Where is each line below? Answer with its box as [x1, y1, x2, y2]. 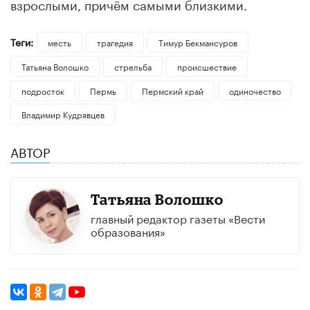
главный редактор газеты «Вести [90, 209, 265, 227]
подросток [21, 83, 64, 97]
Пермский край [141, 83, 203, 97]
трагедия [96, 35, 133, 48]
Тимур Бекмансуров [158, 35, 237, 48]
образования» [90, 222, 165, 240]
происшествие [176, 59, 237, 73]
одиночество [228, 83, 281, 97]
